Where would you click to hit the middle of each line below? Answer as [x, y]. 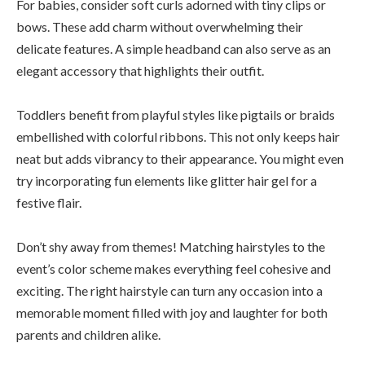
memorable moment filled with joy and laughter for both [172, 312]
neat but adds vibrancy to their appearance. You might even [180, 158]
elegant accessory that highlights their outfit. [140, 70]
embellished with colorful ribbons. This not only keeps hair [178, 136]
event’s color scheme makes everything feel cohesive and [174, 268]
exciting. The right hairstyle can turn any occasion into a [169, 290]
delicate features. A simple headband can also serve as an [174, 48]
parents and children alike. [88, 334]
